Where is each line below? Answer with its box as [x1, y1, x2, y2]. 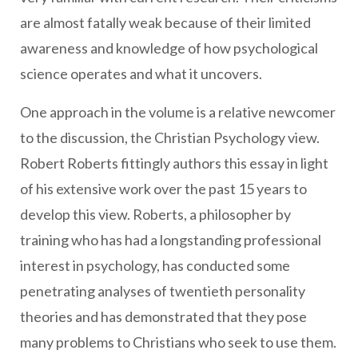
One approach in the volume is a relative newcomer [20, 103, 336, 121]
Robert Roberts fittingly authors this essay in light [20, 154, 328, 172]
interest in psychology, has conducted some [20, 257, 290, 274]
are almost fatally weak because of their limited [20, 14, 311, 31]
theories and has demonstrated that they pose [20, 308, 307, 325]
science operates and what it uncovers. [20, 65, 262, 82]
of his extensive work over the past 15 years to [20, 180, 307, 197]
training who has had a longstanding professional [20, 231, 321, 249]
